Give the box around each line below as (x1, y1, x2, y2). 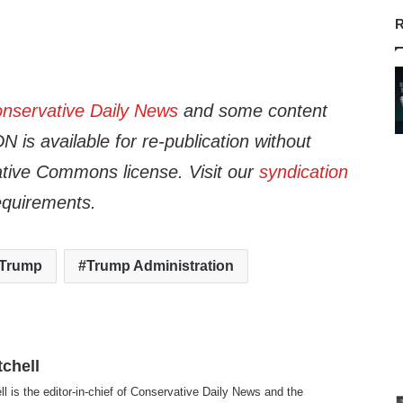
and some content (178, 101, 328, 121)
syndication (259, 162, 349, 183)
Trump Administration (86, 258, 235, 274)
